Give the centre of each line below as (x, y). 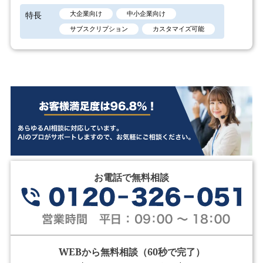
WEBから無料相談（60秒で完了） (131, 252)
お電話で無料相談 (131, 178)
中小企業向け (146, 14)
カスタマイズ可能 (179, 29)
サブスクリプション (99, 29)
